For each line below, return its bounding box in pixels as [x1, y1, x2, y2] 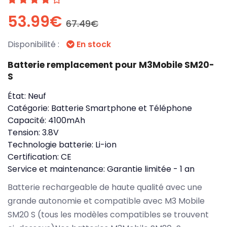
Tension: [8, 126, 42, 138]
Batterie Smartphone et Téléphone [51, 102, 192, 114]
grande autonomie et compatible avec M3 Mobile [8, 195, 205, 207]
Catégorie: [8, 102, 51, 114]
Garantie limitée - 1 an [107, 163, 195, 175]
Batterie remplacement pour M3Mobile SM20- [8, 58, 214, 71]
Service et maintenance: [8, 163, 107, 175]
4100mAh [48, 114, 85, 126]
